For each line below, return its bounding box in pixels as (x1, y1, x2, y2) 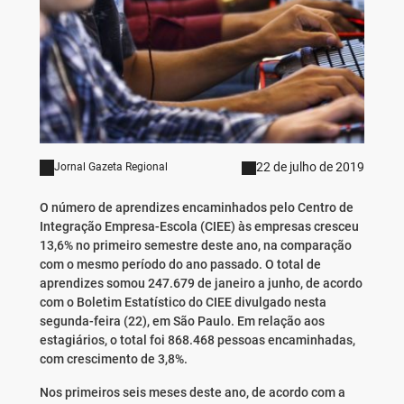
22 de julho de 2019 (256, 160, 365, 175)
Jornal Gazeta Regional (53, 161, 168, 174)
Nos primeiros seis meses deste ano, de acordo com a (39, 385, 345, 400)
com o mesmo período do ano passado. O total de (39, 257, 321, 272)
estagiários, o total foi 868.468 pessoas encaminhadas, (39, 333, 355, 348)
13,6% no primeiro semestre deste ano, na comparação (39, 238, 352, 253)
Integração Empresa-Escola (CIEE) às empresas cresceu (39, 219, 359, 234)
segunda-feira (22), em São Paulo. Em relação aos (39, 314, 325, 329)
